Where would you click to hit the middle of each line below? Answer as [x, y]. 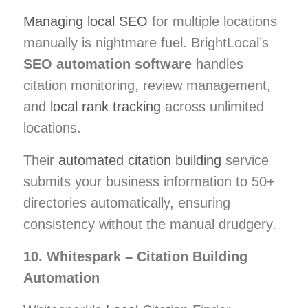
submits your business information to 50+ [149, 181]
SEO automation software [108, 64]
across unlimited [212, 106]
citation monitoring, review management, [147, 85]
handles [218, 64]
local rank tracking [106, 106]
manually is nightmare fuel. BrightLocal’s [146, 42]
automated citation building [140, 160]
